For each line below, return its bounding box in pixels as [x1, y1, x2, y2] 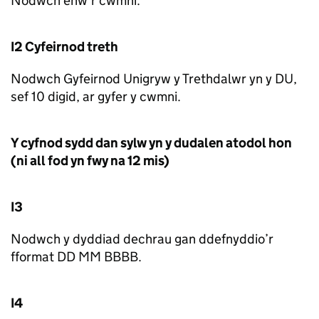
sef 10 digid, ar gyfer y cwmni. [11, 88, 181, 105]
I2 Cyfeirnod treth [11, 38, 118, 55]
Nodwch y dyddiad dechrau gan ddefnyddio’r [11, 231, 273, 247]
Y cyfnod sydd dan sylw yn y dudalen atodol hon [11, 135, 292, 151]
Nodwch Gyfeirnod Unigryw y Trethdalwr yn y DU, [11, 70, 297, 87]
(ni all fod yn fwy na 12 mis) [11, 152, 169, 169]
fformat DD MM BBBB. [11, 249, 142, 265]
